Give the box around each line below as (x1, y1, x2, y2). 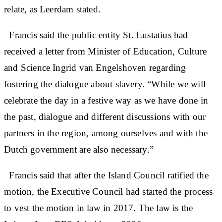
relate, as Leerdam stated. (4, 3, 101, 14)
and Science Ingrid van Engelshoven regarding (4, 62, 186, 73)
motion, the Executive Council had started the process (4, 186, 213, 197)
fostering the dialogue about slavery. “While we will (4, 78, 206, 89)
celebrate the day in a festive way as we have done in (4, 95, 209, 106)
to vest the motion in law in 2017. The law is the (4, 202, 193, 213)
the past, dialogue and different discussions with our (4, 111, 206, 122)
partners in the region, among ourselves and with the (4, 127, 208, 138)
